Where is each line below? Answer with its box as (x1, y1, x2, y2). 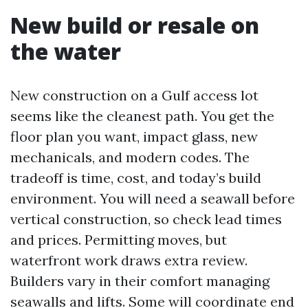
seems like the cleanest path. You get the (10, 107, 274, 124)
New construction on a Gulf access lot (10, 87, 258, 104)
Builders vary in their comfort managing (10, 272, 269, 289)
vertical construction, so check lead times (10, 210, 282, 228)
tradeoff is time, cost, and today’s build (10, 169, 261, 186)
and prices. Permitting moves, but (10, 231, 227, 248)
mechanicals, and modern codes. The (10, 148, 250, 166)
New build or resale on (10, 10, 259, 40)
